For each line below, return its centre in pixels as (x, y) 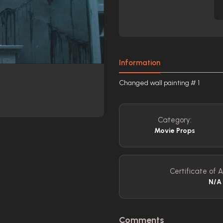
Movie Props (174, 131)
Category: (174, 120)
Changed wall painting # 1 (159, 83)
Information (140, 63)
